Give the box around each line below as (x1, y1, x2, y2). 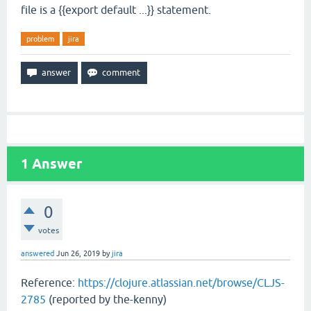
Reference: (21, 276, 78, 289)
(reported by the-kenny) (46, 293, 167, 305)
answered (21, 249, 54, 258)
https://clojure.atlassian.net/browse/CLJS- (78, 276, 285, 289)
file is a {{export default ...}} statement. (21, 3, 211, 16)
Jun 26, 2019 (56, 249, 100, 258)
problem (26, 35, 54, 43)
